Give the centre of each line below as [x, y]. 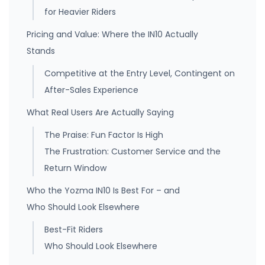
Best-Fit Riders [74, 230]
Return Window [75, 168]
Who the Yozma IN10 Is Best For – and [103, 191]
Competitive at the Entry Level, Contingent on [140, 74]
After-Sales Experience [91, 90]
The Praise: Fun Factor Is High [104, 135]
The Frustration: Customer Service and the [132, 152]
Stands [41, 51]
